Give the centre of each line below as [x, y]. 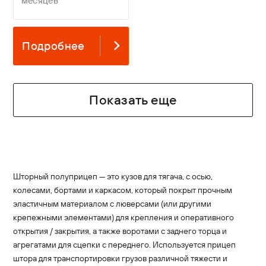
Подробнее [53, 46]
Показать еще [133, 99]
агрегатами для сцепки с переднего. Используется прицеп [125, 245]
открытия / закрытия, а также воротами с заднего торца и [120, 231]
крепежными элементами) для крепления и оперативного [124, 218]
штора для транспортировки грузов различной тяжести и [121, 259]
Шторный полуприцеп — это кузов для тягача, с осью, [113, 177]
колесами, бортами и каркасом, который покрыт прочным [123, 190]
